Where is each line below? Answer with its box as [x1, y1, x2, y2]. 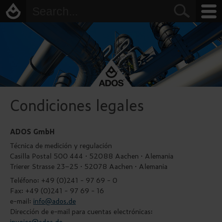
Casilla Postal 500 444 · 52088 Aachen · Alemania [10, 151, 173, 161]
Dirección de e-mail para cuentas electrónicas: [10, 206, 153, 216]
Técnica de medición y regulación [10, 140, 112, 150]
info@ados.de [33, 196, 76, 206]
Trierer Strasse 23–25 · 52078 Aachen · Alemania [10, 161, 167, 171]
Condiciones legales [10, 94, 144, 115]
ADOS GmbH [10, 126, 55, 136]
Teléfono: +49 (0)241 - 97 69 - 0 [10, 175, 117, 185]
